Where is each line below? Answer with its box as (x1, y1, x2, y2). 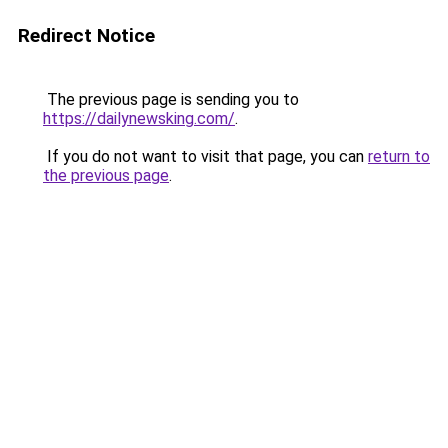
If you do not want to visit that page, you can (43, 147, 368, 166)
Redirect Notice (18, 24, 155, 47)
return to (368, 147, 430, 166)
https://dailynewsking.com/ (43, 109, 235, 128)
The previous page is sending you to (43, 90, 299, 109)
